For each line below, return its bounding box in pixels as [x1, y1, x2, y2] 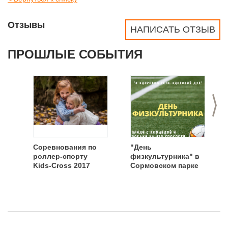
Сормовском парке [130, 161, 198, 169]
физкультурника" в [130, 152, 199, 160]
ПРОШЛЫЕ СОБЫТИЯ [8, 47, 142, 61]
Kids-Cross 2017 [33, 161, 90, 169]
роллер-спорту [33, 152, 88, 160]
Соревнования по [33, 143, 97, 151]
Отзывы [8, 20, 45, 30]
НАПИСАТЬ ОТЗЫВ [130, 24, 215, 35]
